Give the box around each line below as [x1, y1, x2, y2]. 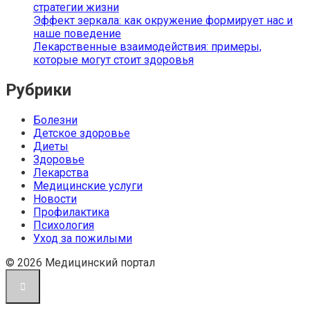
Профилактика [33, 205, 109, 219]
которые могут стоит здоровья [33, 53, 194, 66]
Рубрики [6, 80, 71, 100]
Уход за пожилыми [33, 231, 132, 245]
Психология [33, 218, 94, 232]
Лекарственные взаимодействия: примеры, [33, 39, 262, 53]
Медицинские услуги [33, 179, 143, 192]
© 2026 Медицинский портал [6, 255, 155, 269]
